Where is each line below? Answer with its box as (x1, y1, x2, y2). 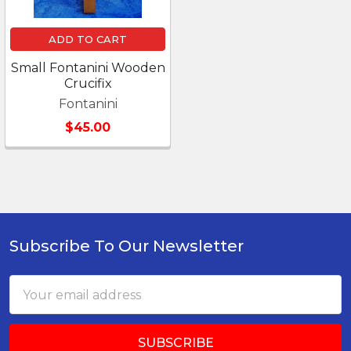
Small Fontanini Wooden (10, 60, 165, 75)
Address (9, 295, 60, 310)
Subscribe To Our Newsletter (9, 237, 244, 255)
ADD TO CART (49, 33, 127, 45)
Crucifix (63, 76, 112, 91)
